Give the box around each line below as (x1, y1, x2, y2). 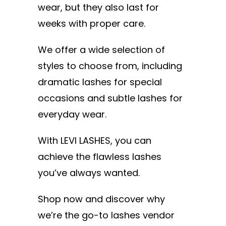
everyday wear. (38, 107, 106, 121)
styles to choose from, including (38, 59, 182, 72)
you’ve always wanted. (38, 166, 140, 179)
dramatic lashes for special (38, 75, 162, 88)
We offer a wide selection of (38, 43, 165, 56)
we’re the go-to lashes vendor (38, 208, 175, 221)
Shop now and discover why (38, 192, 165, 205)
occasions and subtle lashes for (38, 91, 183, 104)
